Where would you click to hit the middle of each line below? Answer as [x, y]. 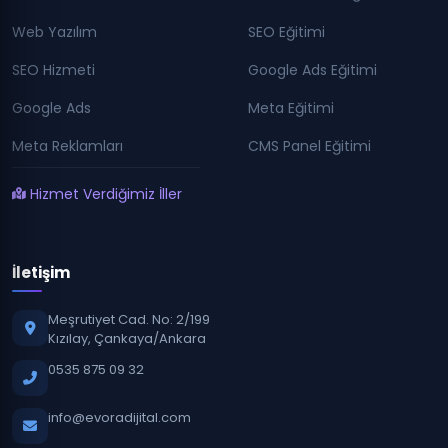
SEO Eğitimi [286, 31]
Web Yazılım [54, 31]
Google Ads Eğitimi [312, 69]
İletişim [41, 272]
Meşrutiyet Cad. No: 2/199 [129, 319]
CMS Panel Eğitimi [309, 146]
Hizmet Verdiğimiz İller [106, 193]
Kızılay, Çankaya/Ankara [127, 338]
